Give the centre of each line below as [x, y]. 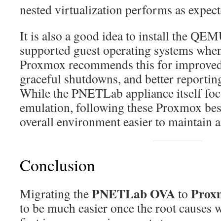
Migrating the [56, 194]
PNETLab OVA [133, 194]
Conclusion [57, 165]
